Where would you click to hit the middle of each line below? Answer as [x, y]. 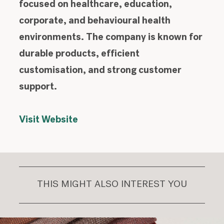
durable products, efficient [79, 54]
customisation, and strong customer [100, 70]
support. [38, 87]
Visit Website [49, 120]
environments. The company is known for [111, 37]
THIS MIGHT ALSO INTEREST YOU [112, 185]
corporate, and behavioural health [95, 21]
